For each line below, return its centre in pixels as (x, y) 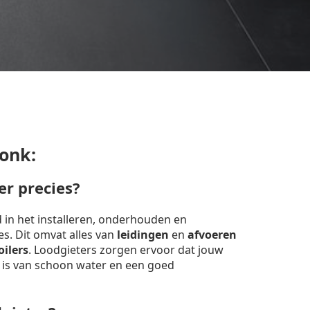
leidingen (143, 235)
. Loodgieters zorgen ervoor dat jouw (126, 250)
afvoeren (212, 235)
